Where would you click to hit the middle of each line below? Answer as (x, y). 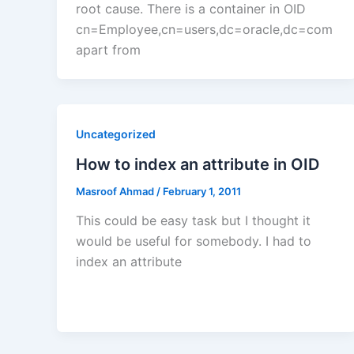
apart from (108, 49)
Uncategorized (116, 134)
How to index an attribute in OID (198, 164)
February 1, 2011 (202, 191)
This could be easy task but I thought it (193, 221)
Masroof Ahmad (116, 191)
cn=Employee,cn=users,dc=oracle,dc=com (204, 29)
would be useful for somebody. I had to (194, 241)
